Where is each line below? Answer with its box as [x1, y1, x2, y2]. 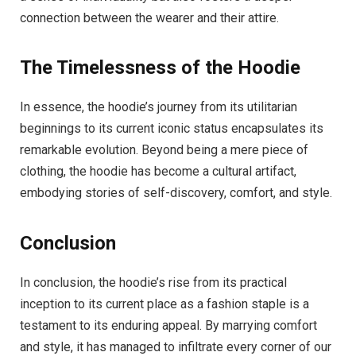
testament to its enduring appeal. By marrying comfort [20, 317, 317, 333]
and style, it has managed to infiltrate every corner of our [20, 339, 331, 354]
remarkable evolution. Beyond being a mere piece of [20, 142, 308, 158]
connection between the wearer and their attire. [20, 10, 279, 26]
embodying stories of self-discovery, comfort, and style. [20, 185, 332, 201]
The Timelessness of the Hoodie [20, 56, 300, 79]
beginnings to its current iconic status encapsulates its [20, 121, 323, 137]
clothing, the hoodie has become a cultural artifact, [20, 164, 296, 180]
